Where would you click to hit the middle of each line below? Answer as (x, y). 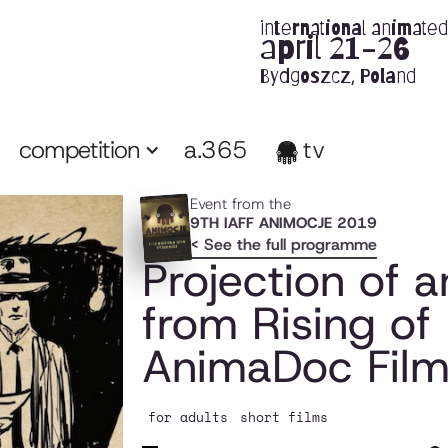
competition (80, 149)
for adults (187, 417)
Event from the (240, 203)
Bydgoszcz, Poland (338, 77)
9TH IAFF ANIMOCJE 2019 (283, 222)
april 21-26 (334, 48)
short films (283, 417)
